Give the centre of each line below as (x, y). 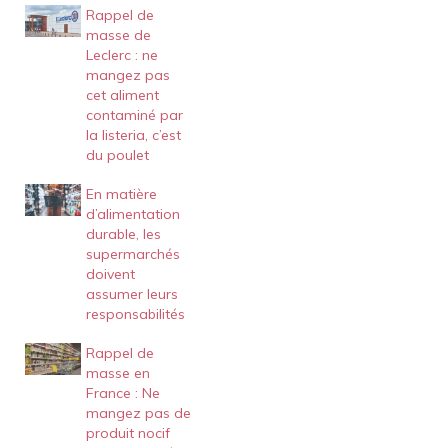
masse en (117, 373)
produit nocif (127, 433)
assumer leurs (131, 294)
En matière (121, 194)
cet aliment (122, 95)
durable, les (123, 234)
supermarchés (132, 254)
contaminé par (134, 115)
